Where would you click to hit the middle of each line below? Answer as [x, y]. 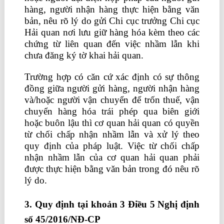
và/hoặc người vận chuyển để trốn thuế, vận [112, 100]
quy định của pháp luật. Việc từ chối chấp [112, 146]
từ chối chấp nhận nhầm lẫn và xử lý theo [112, 134]
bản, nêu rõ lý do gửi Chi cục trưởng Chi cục [112, 21]
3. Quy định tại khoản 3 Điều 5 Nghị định [112, 204]
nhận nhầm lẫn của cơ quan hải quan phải [112, 157]
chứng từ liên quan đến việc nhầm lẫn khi [112, 44]
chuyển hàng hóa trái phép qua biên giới [112, 111]
